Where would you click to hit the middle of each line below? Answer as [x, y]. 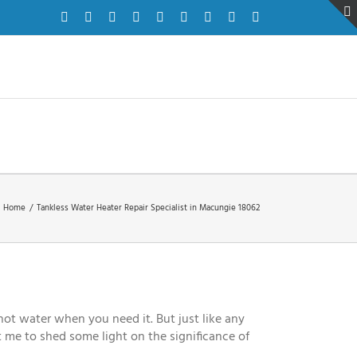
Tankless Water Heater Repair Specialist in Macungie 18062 [148, 208]
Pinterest [161, 16]
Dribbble [186, 16]
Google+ [233, 16]
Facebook [92, 16]
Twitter [110, 16]
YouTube [258, 16]
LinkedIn [210, 16]
